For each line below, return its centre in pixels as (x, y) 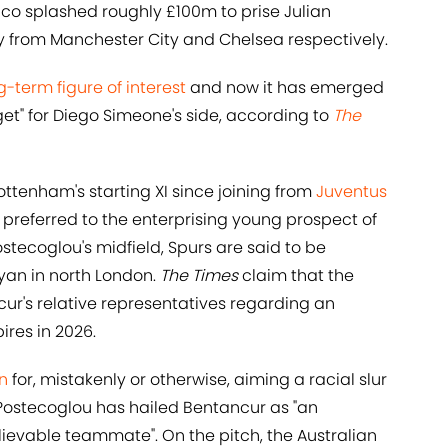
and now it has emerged (285, 88)
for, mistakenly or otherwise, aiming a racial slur (197, 380)
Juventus (351, 192)
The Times (199, 276)
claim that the (296, 276)
